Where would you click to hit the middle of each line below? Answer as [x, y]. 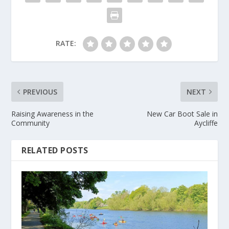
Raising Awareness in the [53, 114]
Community [31, 123]
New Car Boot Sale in [182, 114]
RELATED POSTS [55, 150]
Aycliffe [206, 123]
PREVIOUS [40, 92]
